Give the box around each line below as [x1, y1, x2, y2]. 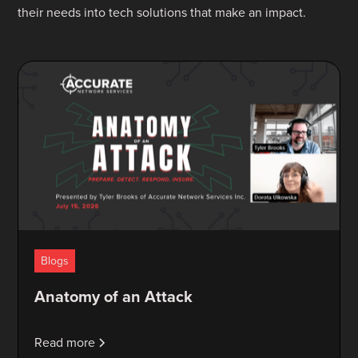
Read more [34, 332, 96, 352]
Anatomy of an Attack [34, 284, 193, 308]
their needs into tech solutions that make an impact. [18, 2, 307, 22]
